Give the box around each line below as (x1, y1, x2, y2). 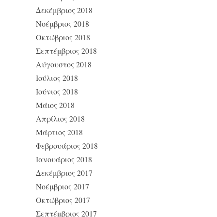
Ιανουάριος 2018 (36, 154, 92, 164)
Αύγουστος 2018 (36, 59, 92, 69)
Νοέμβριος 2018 (36, 18, 89, 29)
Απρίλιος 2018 (36, 113, 85, 124)
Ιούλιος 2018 (36, 72, 78, 83)
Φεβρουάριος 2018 (36, 140, 98, 151)
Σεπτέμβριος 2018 (36, 45, 97, 56)
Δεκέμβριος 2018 (36, 4, 93, 15)
